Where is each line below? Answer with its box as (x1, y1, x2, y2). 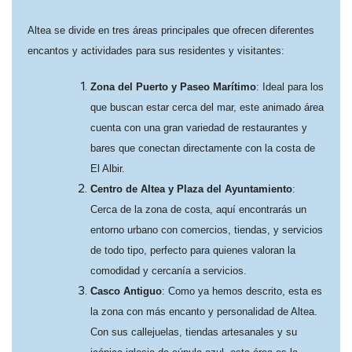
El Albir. (90, 163, 125, 174)
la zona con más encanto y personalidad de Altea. (90, 306, 317, 317)
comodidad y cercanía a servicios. (90, 265, 247, 277)
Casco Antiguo (90, 285, 162, 297)
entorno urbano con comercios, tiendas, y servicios (90, 224, 323, 236)
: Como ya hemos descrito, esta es (162, 285, 322, 297)
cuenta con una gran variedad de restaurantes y (90, 122, 307, 134)
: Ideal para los (256, 81, 324, 93)
